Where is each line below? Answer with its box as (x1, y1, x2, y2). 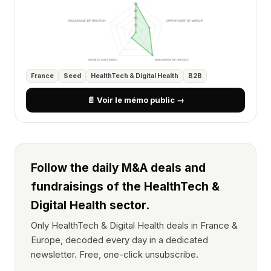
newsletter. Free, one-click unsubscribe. (31, 249, 198, 260)
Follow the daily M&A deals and (31, 161, 206, 175)
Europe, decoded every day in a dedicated (31, 234, 208, 246)
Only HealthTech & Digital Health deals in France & (31, 220, 238, 231)
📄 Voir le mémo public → (87, 95, 184, 105)
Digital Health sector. (31, 198, 149, 212)
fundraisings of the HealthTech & (31, 180, 220, 194)
